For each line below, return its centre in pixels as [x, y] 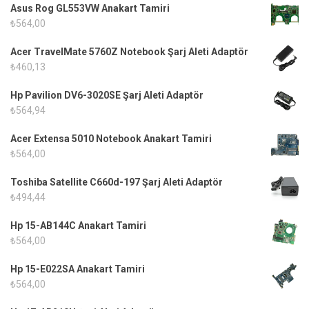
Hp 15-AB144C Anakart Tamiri [78, 225]
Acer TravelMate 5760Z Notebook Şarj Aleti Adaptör [129, 51]
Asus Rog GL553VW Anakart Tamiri [90, 8]
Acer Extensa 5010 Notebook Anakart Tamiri [111, 138]
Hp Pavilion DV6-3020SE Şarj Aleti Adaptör [107, 95]
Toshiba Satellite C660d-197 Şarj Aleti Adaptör [117, 182]
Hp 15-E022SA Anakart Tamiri [78, 269]
